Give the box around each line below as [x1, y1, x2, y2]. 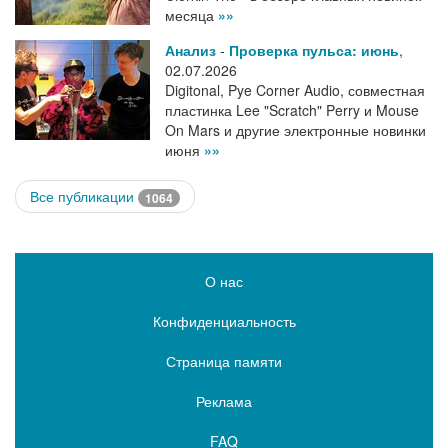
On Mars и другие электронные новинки [165, 120, 426, 141]
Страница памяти [166, 350, 282, 371]
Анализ [165, 40, 216, 61]
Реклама [196, 390, 252, 411]
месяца [165, 5, 218, 26]
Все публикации [30, 186, 138, 207]
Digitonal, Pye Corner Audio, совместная [165, 80, 425, 101]
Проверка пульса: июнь [229, 40, 399, 61]
